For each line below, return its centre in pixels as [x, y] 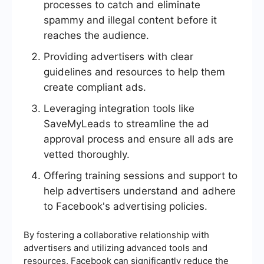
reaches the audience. [96, 36]
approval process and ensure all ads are [138, 139]
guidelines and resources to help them [134, 72]
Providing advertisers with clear [118, 57]
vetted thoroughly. [87, 155]
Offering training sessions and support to [141, 176]
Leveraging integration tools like [119, 109]
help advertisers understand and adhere [140, 191]
